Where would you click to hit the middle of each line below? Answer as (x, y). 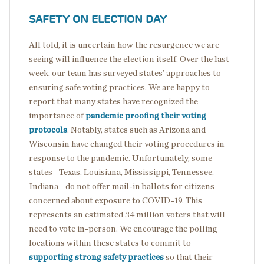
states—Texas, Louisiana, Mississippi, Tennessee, (121, 173)
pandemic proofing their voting (146, 116)
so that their (188, 258)
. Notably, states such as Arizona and (136, 130)
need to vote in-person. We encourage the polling (123, 229)
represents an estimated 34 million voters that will (127, 215)
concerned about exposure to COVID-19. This (115, 201)
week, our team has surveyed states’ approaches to (125, 74)
